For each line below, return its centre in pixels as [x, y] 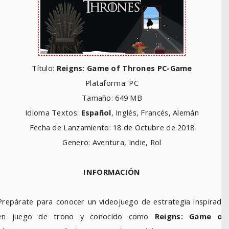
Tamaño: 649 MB [112, 98]
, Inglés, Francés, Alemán [155, 112]
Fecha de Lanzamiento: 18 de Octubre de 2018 [112, 127]
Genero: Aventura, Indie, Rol [112, 142]
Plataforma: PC [112, 83]
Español [96, 112]
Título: [44, 68]
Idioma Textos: [53, 112]
